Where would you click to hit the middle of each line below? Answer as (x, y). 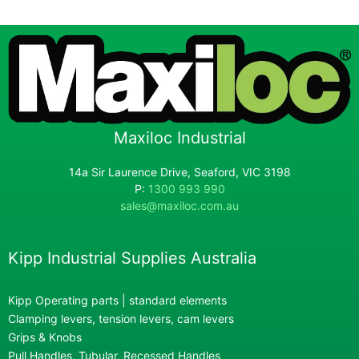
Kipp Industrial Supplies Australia (132, 258)
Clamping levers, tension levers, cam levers (121, 319)
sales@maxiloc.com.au (179, 206)
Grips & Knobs (45, 337)
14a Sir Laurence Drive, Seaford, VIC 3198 (179, 172)
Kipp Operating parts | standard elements (117, 301)
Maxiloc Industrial (179, 138)
